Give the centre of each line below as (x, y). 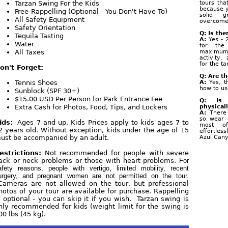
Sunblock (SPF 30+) (47, 91)
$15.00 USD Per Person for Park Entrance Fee (89, 99)
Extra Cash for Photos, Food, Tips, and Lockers (91, 107)
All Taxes (30, 52)
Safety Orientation (45, 28)
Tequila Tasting (39, 36)
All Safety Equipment (50, 20)
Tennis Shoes (36, 83)
